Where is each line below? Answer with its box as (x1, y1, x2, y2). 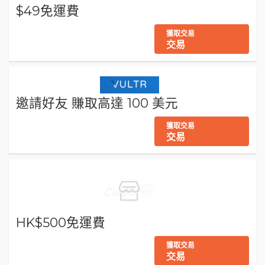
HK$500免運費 (16, 214, 105, 230)
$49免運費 (16, 2, 79, 18)
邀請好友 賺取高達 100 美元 (16, 95, 178, 111)
